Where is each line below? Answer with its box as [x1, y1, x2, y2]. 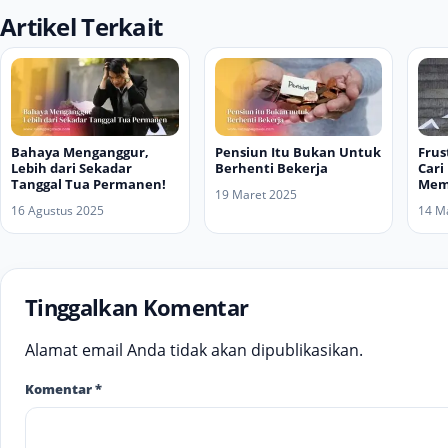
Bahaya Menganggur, [11, 142, 149, 161]
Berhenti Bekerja [214, 158, 328, 177]
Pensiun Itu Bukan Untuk [214, 142, 381, 161]
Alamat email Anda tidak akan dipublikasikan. [25, 338, 363, 361]
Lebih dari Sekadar [11, 158, 132, 177]
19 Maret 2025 [214, 185, 297, 203]
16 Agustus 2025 [11, 201, 104, 219]
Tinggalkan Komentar [25, 291, 249, 322]
